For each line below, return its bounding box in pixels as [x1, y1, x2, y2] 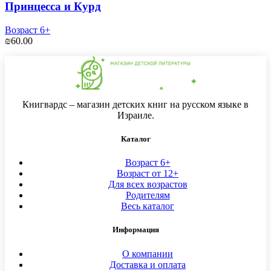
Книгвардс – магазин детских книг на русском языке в [22, 99, 249, 109]
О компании [122, 248, 173, 259]
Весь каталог [121, 201, 174, 212]
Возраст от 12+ [117, 168, 178, 179]
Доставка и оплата [109, 259, 186, 270]
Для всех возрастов [108, 179, 188, 190]
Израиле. [117, 109, 154, 120]
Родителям [125, 190, 170, 201]
